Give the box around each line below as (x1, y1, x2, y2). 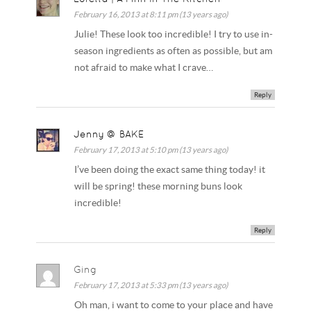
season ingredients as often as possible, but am (74, 46, 273, 57)
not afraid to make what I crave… (74, 62, 214, 74)
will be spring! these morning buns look (74, 181, 243, 192)
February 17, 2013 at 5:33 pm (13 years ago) (74, 280, 228, 289)
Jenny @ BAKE (74, 128, 144, 140)
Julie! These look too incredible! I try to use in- (74, 29, 274, 40)
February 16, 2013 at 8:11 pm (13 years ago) (74, 10, 228, 19)
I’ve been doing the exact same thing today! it (74, 165, 266, 176)
